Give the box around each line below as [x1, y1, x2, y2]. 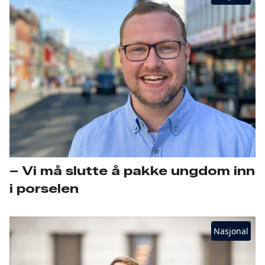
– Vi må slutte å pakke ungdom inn [9, 163, 255, 178]
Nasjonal [214, 225, 248, 237]
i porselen [9, 181, 82, 196]
